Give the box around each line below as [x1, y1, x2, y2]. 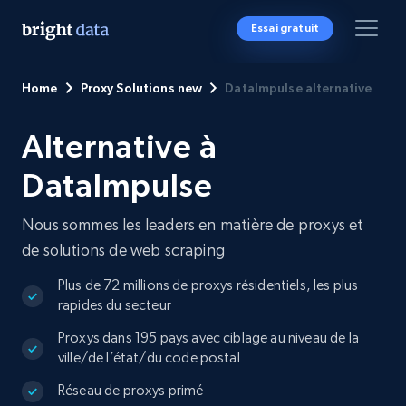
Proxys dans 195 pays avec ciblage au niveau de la [58, 329, 359, 346]
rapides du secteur [58, 296, 171, 314]
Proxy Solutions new [80, 81, 203, 95]
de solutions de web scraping [22, 240, 226, 259]
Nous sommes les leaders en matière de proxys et [22, 215, 364, 234]
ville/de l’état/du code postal [58, 349, 240, 366]
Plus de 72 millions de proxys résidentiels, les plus [58, 276, 359, 294]
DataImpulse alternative [225, 81, 372, 95]
